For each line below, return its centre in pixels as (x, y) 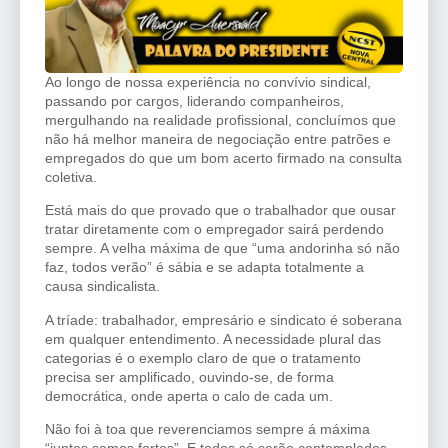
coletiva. (71, 176)
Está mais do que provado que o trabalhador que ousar (220, 210)
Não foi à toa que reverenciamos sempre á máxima (207, 429)
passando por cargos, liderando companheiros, (194, 100)
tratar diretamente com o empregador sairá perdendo (214, 229)
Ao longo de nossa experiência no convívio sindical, (208, 81)
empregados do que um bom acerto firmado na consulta (223, 157)
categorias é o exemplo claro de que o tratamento (203, 357)
